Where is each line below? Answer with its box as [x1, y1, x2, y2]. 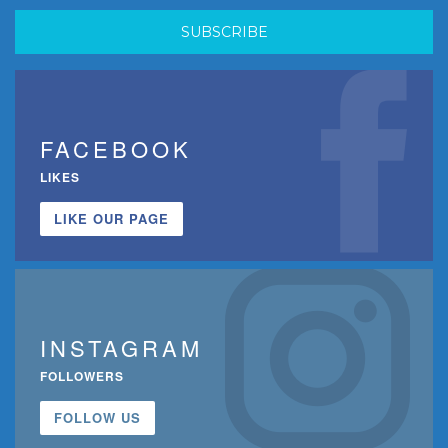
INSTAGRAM [40, 332, 203, 364]
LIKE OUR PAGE [54, 208, 169, 228]
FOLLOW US [54, 408, 141, 428]
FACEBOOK [40, 132, 192, 164]
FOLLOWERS [40, 367, 124, 386]
